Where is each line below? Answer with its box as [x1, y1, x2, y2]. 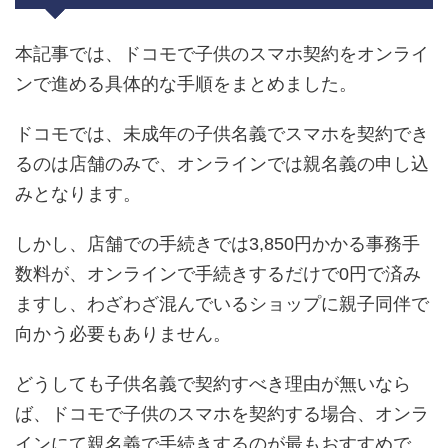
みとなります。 [15, 183, 141, 204]
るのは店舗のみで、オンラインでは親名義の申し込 [15, 153, 429, 174]
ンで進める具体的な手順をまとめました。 [15, 73, 357, 94]
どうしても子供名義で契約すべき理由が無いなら [15, 373, 411, 394]
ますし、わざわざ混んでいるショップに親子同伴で [15, 293, 429, 314]
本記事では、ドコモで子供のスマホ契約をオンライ [15, 43, 429, 64]
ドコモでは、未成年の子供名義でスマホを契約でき [15, 123, 429, 144]
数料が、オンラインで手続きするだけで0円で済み [15, 263, 421, 284]
